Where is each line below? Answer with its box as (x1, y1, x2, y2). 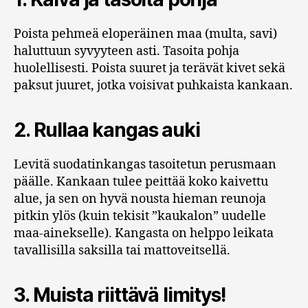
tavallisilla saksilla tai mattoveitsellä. (14, 243, 230, 259)
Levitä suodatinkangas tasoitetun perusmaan (14, 157, 276, 173)
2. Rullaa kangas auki (14, 118, 200, 142)
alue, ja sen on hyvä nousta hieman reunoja (14, 191, 266, 208)
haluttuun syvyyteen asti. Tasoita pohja (14, 43, 239, 60)
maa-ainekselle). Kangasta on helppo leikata (14, 225, 274, 242)
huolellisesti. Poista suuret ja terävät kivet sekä (14, 60, 285, 77)
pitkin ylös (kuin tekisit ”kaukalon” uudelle (14, 208, 266, 225)
